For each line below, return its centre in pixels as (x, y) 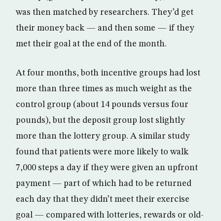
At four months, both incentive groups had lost (108, 73)
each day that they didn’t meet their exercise (103, 199)
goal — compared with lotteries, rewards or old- (110, 215)
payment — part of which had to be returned (104, 183)
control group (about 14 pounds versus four (102, 104)
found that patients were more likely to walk (102, 152)
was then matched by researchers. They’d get (105, 12)
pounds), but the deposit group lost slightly (100, 120)
